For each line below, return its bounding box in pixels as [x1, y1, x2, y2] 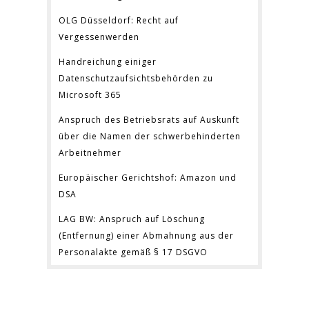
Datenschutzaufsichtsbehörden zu [59, 72, 213, 85]
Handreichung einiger [59, 56, 157, 68]
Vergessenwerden [59, 31, 139, 43]
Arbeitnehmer [59, 147, 121, 159]
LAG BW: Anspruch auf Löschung [59, 213, 205, 226]
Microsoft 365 [59, 89, 121, 101]
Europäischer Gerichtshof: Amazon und [59, 172, 237, 184]
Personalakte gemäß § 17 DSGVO [59, 246, 208, 259]
